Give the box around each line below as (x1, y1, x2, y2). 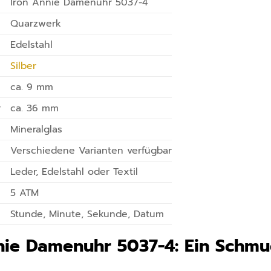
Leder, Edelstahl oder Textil (10, 164, 139, 179)
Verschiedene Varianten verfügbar (10, 143, 172, 158)
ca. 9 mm (10, 79, 54, 94)
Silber (10, 58, 37, 73)
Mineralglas (10, 122, 63, 137)
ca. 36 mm (10, 100, 59, 116)
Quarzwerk (10, 16, 62, 31)
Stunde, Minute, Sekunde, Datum (10, 206, 165, 221)
